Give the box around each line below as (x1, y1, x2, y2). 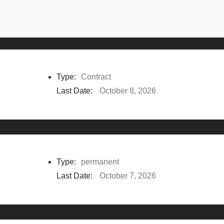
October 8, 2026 (99, 86, 156, 95)
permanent (80, 157, 119, 166)
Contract (80, 72, 111, 81)
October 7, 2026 (99, 171, 156, 180)
